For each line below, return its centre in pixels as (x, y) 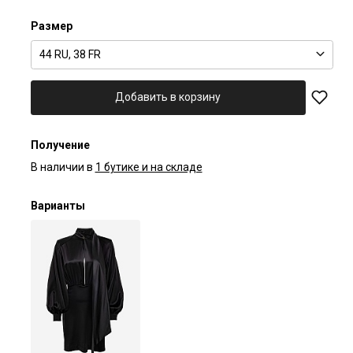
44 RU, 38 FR (70, 54)
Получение (60, 145)
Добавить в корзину (168, 97)
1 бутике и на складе (149, 167)
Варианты (58, 205)
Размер (51, 26)
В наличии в (61, 167)
